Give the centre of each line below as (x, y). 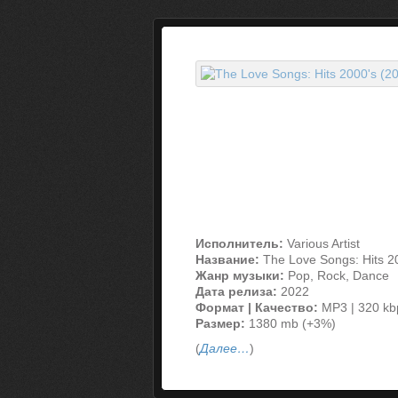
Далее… (225, 348)
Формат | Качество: (257, 307)
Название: (227, 259)
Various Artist (322, 243)
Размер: (220, 323)
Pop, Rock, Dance (337, 275)
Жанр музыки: (240, 275)
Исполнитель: (239, 243)
